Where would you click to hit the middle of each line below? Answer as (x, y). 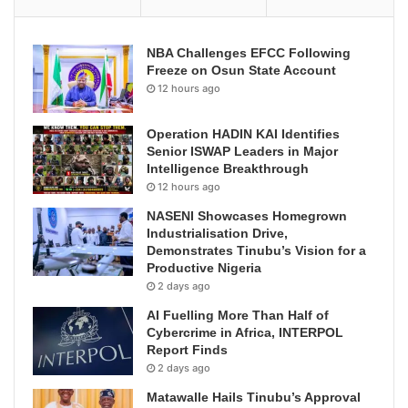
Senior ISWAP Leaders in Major (242, 152)
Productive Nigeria (204, 268)
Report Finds (187, 350)
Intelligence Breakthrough (228, 169)
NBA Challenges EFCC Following (249, 53)
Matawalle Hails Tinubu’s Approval (254, 398)
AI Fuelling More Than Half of (238, 316)
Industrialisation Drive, (217, 234)
